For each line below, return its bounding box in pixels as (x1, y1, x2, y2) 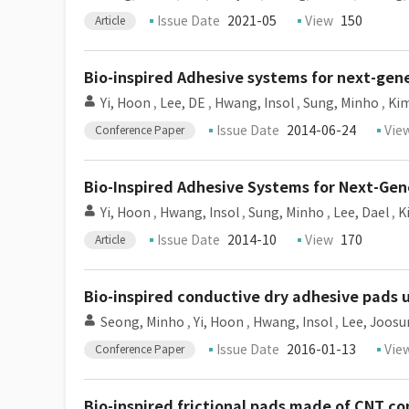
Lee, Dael (333, 204, 389, 221)
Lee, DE (160, 95, 205, 111)
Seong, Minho (100, 314, 184, 330)
